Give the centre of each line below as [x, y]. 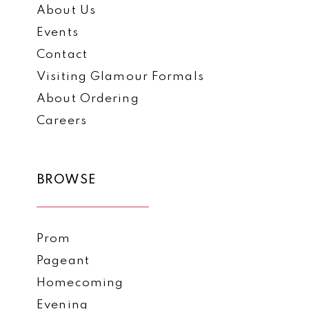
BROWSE [67, 180]
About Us [67, 10]
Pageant [63, 261]
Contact [62, 54]
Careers [62, 121]
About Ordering [88, 99]
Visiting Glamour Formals [120, 77]
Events [58, 32]
